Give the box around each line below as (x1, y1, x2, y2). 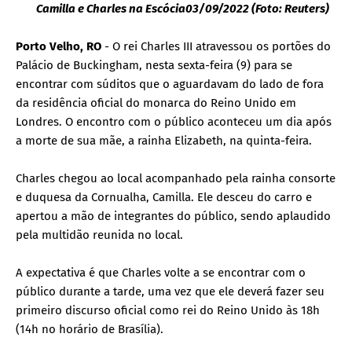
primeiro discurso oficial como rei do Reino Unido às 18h (16, 302, 320, 317)
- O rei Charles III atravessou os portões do (104, 38, 331, 53)
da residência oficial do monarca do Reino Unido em (16, 95, 296, 110)
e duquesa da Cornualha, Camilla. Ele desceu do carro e (16, 189, 312, 204)
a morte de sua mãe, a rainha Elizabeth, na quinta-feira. (16, 133, 312, 148)
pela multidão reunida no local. (16, 227, 183, 242)
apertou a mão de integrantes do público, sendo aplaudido (16, 208, 331, 223)
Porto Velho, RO (16, 38, 104, 53)
